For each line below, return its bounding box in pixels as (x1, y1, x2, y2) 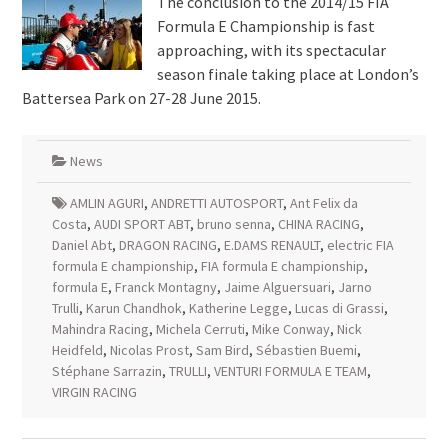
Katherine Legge (188, 299, 288, 317)
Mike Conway (251, 320, 330, 338)
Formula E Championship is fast (156, 16, 375, 36)
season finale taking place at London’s (156, 64, 419, 84)
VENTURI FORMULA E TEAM (213, 362, 367, 380)
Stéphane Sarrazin (51, 362, 162, 380)
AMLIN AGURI (69, 194, 144, 212)
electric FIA (326, 236, 394, 254)
